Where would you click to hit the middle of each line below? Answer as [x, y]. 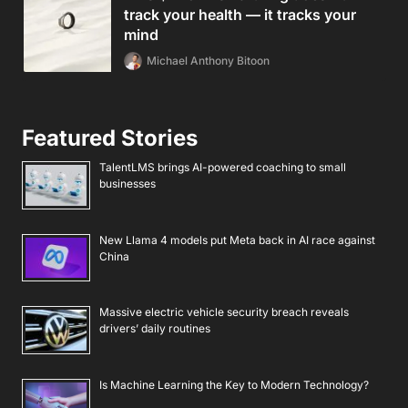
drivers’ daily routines [155, 329]
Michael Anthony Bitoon [208, 61]
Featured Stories [110, 138]
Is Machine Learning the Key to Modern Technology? [234, 385]
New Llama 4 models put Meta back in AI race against [237, 240]
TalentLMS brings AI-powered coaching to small [223, 168]
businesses [127, 184]
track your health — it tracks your [240, 15]
